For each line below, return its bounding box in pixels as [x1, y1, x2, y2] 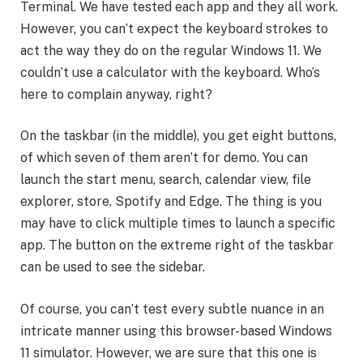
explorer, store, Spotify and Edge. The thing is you [20, 194, 322, 210]
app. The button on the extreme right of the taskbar [20, 237, 334, 254]
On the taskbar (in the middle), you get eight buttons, [20, 128, 336, 144]
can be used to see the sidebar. [20, 259, 205, 275]
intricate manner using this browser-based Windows [20, 322, 332, 339]
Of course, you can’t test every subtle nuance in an [20, 301, 324, 317]
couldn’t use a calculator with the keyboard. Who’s [20, 64, 320, 80]
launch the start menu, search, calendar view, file [20, 172, 311, 188]
